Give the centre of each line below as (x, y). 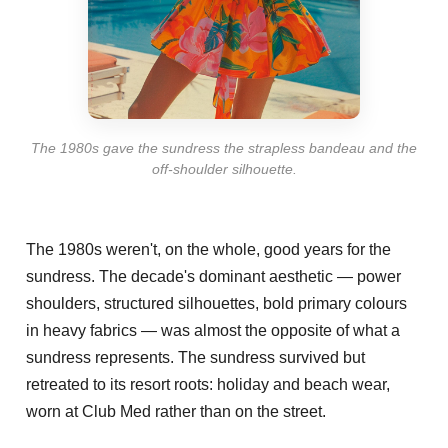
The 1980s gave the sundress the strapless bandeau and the (224, 148)
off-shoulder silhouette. (224, 169)
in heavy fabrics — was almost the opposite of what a (213, 330)
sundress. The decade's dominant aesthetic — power (213, 276)
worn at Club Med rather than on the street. (176, 411)
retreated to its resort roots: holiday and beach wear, (208, 384)
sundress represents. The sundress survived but (195, 357)
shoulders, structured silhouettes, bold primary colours (216, 303)
